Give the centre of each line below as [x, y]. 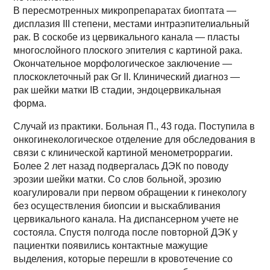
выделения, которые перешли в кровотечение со [123, 259]
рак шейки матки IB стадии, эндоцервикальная [118, 90]
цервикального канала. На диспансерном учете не [126, 219]
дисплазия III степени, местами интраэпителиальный [132, 24]
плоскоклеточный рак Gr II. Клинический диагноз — [127, 77]
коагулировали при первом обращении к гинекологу [130, 193]
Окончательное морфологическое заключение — [123, 64]
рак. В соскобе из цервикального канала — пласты [127, 37]
